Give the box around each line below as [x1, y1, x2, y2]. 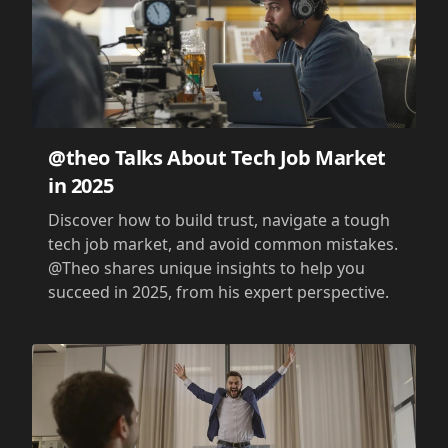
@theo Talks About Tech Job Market [48, 143, 386, 171]
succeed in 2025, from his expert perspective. [48, 280, 389, 303]
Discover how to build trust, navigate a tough [48, 208, 390, 231]
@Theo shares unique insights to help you [48, 256, 365, 279]
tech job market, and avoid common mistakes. [48, 232, 398, 255]
